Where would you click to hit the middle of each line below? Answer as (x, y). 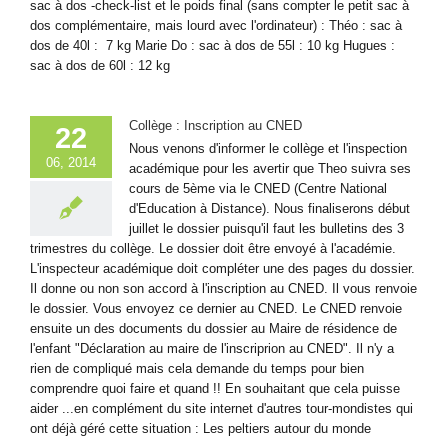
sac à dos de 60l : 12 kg (100, 65)
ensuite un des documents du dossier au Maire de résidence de (213, 328)
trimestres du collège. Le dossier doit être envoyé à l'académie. (213, 248)
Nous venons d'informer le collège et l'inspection (268, 148)
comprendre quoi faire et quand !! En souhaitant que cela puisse (215, 388)
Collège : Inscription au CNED (215, 125)
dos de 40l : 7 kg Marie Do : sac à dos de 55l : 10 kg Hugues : (212, 45)
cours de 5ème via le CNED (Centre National (258, 188)
